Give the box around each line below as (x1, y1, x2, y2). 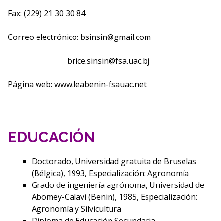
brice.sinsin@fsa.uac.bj (67, 55, 149, 66)
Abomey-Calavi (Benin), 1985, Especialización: (31, 191, 197, 202)
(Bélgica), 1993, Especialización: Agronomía (31, 167, 189, 179)
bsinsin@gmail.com (80, 31, 151, 42)
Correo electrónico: (7, 31, 80, 42)
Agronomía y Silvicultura (31, 203, 121, 214)
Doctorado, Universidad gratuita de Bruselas (31, 155, 196, 167)
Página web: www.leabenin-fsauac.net (7, 78, 147, 90)
